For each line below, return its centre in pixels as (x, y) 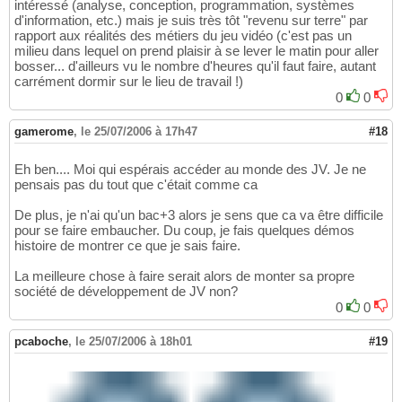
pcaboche (41, 341)
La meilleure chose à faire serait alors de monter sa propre (184, 275)
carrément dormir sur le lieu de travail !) (129, 81)
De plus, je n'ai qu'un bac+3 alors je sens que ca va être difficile (199, 214)
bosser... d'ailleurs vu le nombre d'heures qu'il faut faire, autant (195, 66)
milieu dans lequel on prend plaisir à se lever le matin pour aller (197, 50)
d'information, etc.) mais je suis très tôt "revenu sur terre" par (191, 20)
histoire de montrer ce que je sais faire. (127, 245)
